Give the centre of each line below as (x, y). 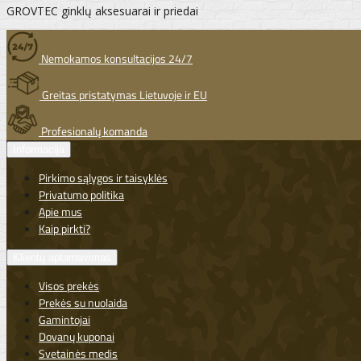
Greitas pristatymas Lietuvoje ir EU (123, 95)
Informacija (39, 150)
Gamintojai (64, 320)
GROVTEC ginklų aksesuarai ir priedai (102, 11)
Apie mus (60, 212)
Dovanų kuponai (77, 337)
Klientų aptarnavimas (62, 258)
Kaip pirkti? (64, 229)
